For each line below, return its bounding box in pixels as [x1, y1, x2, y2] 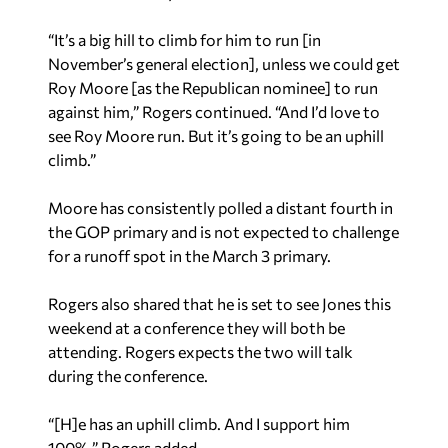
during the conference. [48, 366, 208, 385]
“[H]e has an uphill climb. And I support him [48, 414, 350, 433]
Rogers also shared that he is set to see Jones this [48, 294, 391, 313]
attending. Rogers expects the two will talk [48, 342, 353, 361]
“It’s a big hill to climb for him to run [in [48, 30, 321, 49]
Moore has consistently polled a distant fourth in [48, 198, 393, 217]
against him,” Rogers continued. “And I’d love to [48, 102, 380, 121]
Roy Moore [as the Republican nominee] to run [48, 78, 378, 97]
